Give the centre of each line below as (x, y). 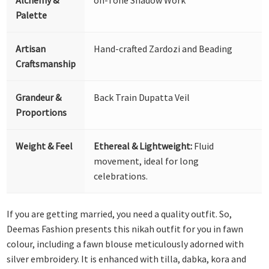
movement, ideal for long (147, 161)
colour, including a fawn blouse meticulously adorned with (125, 244)
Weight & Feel (44, 146)
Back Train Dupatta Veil (142, 97)
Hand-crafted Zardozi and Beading (163, 48)
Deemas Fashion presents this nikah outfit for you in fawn (125, 229)
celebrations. (121, 176)
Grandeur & (39, 97)
